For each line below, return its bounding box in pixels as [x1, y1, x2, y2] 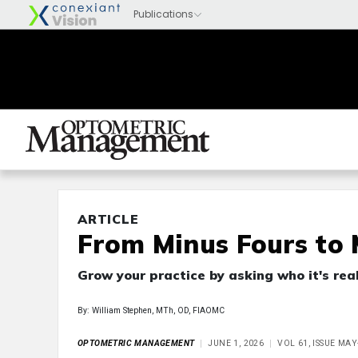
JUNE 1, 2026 [208, 338, 265, 348]
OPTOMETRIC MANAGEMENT [78, 338, 195, 348]
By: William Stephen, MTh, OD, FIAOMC [78, 305, 225, 316]
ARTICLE [78, 211, 139, 227]
